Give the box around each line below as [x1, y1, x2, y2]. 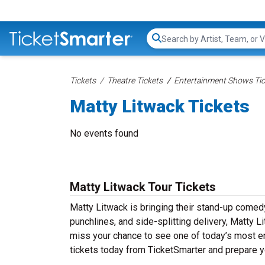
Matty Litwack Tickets [70, 96, 250, 117]
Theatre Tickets [107, 76, 163, 85]
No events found [70, 128, 138, 139]
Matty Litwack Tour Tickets [70, 180, 216, 194]
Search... [161, 38, 195, 50]
